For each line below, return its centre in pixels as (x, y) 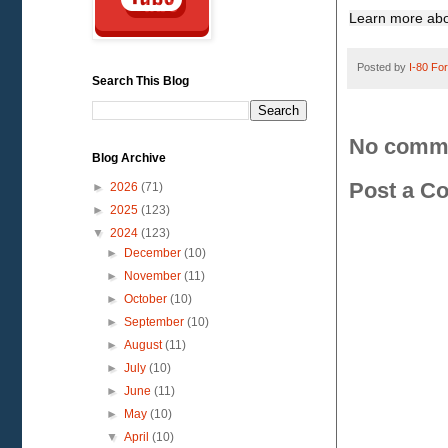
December (154, 253)
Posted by (383, 66)
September (156, 322)
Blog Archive (129, 158)
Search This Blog (140, 81)
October (147, 299)
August (145, 345)
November (154, 276)
